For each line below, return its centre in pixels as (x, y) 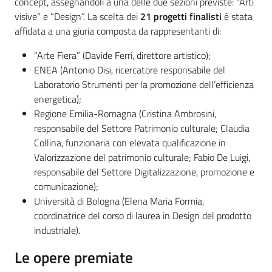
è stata (237, 17)
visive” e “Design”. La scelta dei (77, 17)
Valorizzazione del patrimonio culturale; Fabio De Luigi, (142, 158)
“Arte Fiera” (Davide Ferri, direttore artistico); (122, 56)
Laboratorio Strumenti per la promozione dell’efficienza (144, 85)
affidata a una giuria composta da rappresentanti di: (118, 31)
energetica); (58, 99)
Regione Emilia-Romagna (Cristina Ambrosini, (125, 114)
